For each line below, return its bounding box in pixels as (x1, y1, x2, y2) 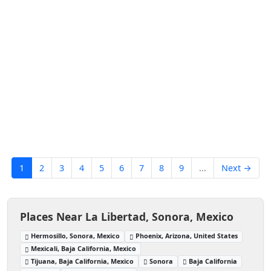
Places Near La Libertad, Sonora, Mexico (20, 209, 233, 224)
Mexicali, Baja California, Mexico (31, 244, 137, 253)
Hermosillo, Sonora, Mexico (31, 231, 120, 241)
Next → (221, 162, 252, 174)
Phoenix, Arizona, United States (135, 231, 238, 241)
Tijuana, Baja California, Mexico (31, 256, 134, 266)
